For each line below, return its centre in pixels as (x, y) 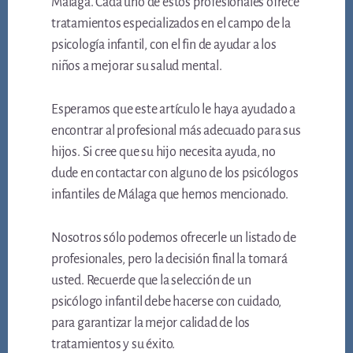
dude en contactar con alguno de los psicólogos (175, 174)
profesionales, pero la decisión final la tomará (169, 260)
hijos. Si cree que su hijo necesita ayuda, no (164, 152)
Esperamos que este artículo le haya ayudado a (174, 110)
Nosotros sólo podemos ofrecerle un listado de (174, 238)
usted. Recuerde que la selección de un (151, 281)
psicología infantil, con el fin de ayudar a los (164, 45)
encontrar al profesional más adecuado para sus (176, 131)
